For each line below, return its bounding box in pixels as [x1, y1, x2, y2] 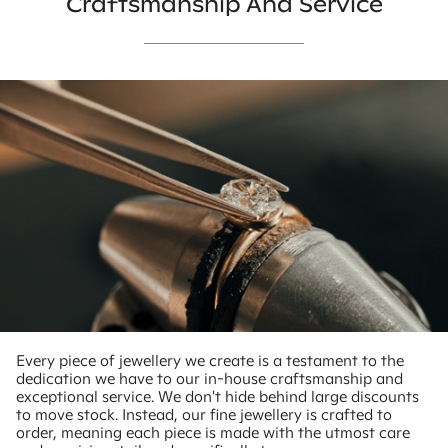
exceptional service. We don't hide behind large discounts [16, 387, 419, 407]
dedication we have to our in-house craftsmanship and [16, 369, 403, 389]
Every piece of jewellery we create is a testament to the [16, 351, 404, 371]
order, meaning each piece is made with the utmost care [16, 423, 410, 443]
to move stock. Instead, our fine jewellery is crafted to [16, 405, 392, 425]
